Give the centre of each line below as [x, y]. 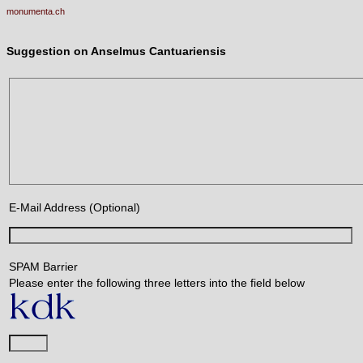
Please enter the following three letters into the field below [157, 283]
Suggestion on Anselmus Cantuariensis [116, 51]
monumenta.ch [36, 11]
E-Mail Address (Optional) [75, 208]
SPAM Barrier [43, 267]
